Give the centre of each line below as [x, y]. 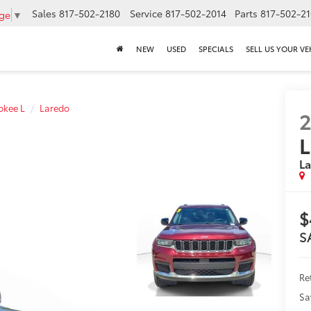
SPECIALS [216, 49]
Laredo [54, 108]
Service [146, 14]
